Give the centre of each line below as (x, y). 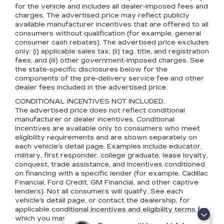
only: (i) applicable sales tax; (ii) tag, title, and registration (112, 51)
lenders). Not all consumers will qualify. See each (99, 191)
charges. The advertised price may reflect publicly (102, 15)
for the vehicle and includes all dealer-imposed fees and (111, 6)
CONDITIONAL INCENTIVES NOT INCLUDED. (90, 101)
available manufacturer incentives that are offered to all (112, 24)
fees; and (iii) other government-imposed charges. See (109, 60)
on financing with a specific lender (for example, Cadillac (111, 173)
